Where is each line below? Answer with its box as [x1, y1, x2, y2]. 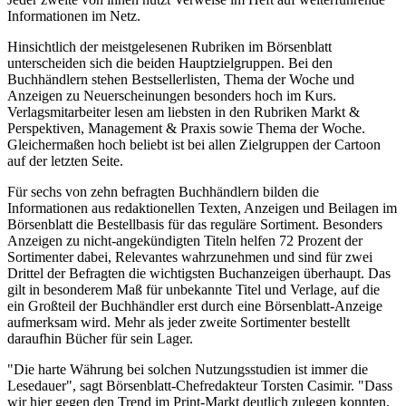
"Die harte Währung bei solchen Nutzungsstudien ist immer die [7, 361, 368, 377]
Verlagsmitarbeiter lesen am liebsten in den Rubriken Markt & [7, 103, 360, 120]
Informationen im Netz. [7, 7, 140, 24]
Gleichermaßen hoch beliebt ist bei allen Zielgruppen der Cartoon [7, 136, 381, 152]
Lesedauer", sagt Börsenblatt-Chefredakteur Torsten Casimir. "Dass [7, 377, 392, 393]
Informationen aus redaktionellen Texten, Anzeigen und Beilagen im [7, 199, 397, 216]
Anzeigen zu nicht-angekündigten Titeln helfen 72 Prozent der [7, 232, 362, 248]
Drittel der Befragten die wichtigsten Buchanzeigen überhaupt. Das [7, 265, 391, 281]
